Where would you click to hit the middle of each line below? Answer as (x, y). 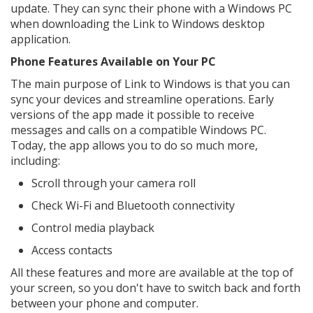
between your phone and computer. (106, 303)
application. (42, 39)
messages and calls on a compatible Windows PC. (138, 130)
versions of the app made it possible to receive (132, 115)
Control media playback (93, 228)
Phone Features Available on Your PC (113, 61)
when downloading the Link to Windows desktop (138, 24)
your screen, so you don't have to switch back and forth (155, 288)
